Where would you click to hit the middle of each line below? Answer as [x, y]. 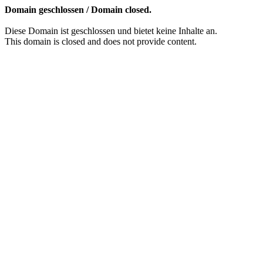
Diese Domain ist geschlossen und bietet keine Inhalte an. [111, 31]
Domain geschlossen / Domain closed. [78, 10]
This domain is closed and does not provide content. [101, 41]
